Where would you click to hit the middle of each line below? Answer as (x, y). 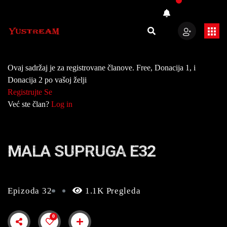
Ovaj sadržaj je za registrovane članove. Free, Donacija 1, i (102, 68)
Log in (62, 104)
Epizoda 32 (30, 191)
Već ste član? (29, 104)
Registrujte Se (30, 92)
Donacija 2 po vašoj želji (47, 80)
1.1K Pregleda (112, 191)
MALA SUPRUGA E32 (82, 151)
